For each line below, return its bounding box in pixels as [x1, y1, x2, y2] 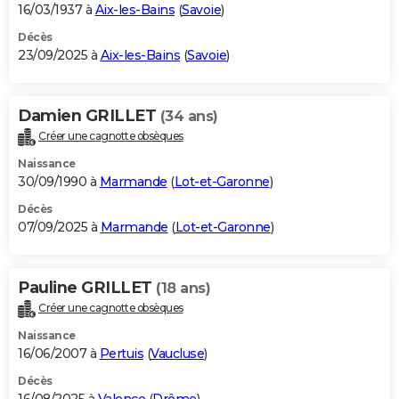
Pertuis [99, 346, 143, 362]
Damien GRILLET [18, 106, 160, 126]
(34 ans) [159, 108, 218, 126]
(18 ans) [156, 280, 210, 297]
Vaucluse [151, 346, 204, 362]
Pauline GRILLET [18, 278, 156, 298]
